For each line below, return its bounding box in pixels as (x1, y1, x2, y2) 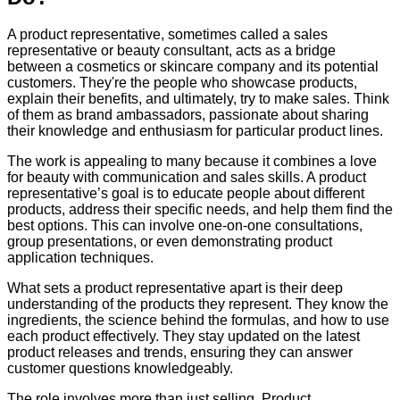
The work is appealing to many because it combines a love (7, 154, 377, 170)
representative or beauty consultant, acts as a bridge (7, 43, 336, 59)
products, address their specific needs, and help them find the (7, 202, 393, 218)
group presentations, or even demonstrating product (7, 234, 332, 250)
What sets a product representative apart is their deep (7, 280, 343, 296)
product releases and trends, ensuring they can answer (7, 345, 353, 361)
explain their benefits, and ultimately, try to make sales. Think (7, 91, 389, 107)
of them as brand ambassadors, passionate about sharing (7, 107, 369, 123)
